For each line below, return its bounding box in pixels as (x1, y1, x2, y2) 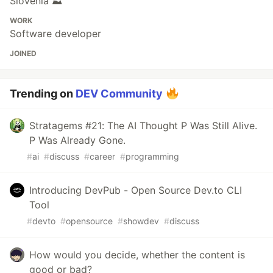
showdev (123, 216, 159, 227)
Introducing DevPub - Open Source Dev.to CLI (29, 184, 242, 197)
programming (126, 151, 179, 162)
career (90, 151, 115, 162)
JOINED (10, 49, 37, 58)
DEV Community (76, 87, 163, 101)
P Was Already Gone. (29, 134, 126, 147)
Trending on (10, 87, 76, 101)
